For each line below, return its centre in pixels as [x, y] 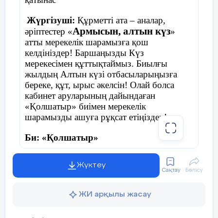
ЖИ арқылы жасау [115, 194]
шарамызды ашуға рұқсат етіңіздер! [96, 117]
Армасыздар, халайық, [118, 175]
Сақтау [171, 170]
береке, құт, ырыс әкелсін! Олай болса [100, 85]
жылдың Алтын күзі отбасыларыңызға [101, 74]
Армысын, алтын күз [121, 31]
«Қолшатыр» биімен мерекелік [85, 106]
